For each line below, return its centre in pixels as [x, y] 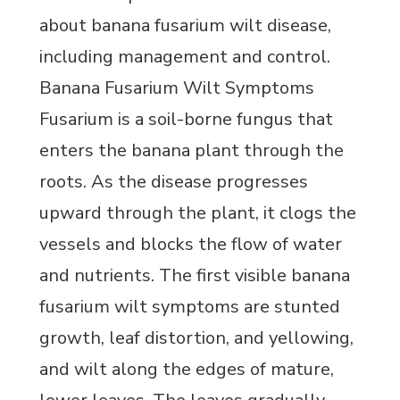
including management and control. [185, 56]
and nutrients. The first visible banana [195, 275]
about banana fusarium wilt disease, [185, 25]
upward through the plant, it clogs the [198, 212]
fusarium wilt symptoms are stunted [190, 306]
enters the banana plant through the [192, 150]
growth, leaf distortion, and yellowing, [196, 337]
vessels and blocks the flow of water [191, 244]
